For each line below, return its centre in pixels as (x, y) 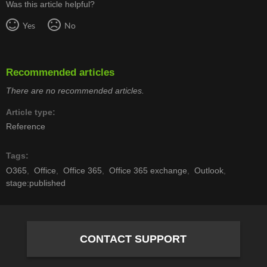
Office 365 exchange (148, 170)
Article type (30, 112)
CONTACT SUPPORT (133, 239)
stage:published (36, 183)
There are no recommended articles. (75, 90)
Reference (26, 127)
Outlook (209, 170)
